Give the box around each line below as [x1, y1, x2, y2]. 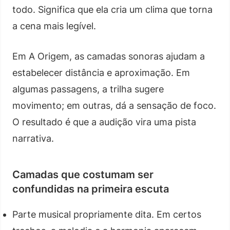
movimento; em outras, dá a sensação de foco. [12, 100, 216, 111]
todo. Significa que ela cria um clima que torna [12, 4, 213, 15]
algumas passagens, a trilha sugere [12, 83, 164, 94]
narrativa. [12, 132, 54, 144]
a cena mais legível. [12, 20, 96, 31]
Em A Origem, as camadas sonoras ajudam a [12, 50, 205, 62]
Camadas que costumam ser [12, 168, 154, 181]
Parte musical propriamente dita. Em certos [12, 208, 201, 220]
